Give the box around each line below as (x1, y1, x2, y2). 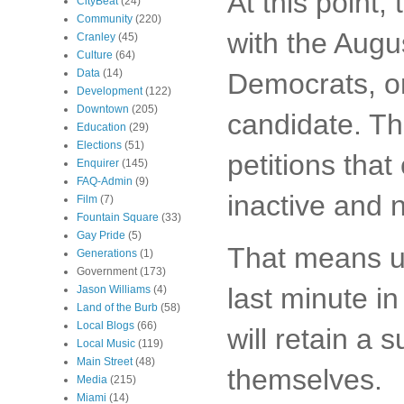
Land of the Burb (77, 301, 158, 314)
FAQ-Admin (77, 175, 133, 188)
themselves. (227, 363, 382, 397)
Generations (77, 247, 137, 260)
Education (77, 121, 126, 133)
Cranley (77, 31, 115, 43)
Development (77, 85, 142, 97)
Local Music (77, 337, 135, 350)
